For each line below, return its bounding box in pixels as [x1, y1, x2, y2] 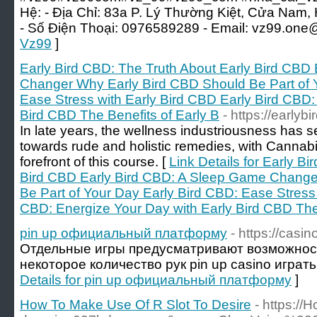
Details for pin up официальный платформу [20, 272, 292, 287]
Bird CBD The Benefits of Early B [20, 108, 219, 122]
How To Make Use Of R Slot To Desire [20, 297, 251, 312]
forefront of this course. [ [20, 154, 169, 169]
